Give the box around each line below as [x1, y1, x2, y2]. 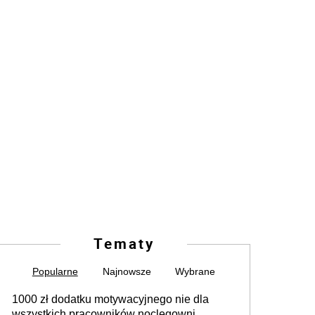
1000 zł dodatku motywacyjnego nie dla [12, 293, 209, 305]
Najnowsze [102, 266, 151, 277]
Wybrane [175, 266, 216, 277]
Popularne [32, 266, 78, 277]
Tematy [93, 233, 155, 253]
